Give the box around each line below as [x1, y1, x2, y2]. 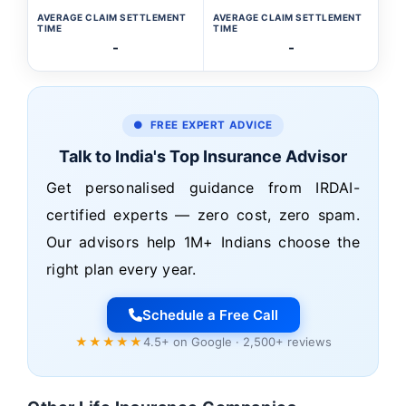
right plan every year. [46, 260, 197, 278]
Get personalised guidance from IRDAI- [46, 179, 360, 197]
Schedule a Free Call [141, 306, 278, 324]
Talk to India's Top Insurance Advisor [59, 147, 347, 166]
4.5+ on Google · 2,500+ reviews [142, 334, 332, 349]
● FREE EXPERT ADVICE [132, 119, 274, 131]
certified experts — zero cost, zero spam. [46, 206, 360, 224]
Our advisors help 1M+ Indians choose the [46, 233, 360, 251]
